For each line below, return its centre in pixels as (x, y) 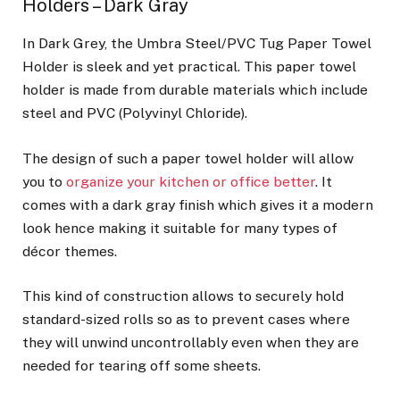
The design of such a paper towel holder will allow (188, 158)
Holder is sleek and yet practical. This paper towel (189, 67)
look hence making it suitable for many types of (180, 228)
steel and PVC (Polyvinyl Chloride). (135, 113)
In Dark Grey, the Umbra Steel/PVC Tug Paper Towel (197, 44)
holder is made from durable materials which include (195, 90)
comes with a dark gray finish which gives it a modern (198, 204)
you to (44, 181)
